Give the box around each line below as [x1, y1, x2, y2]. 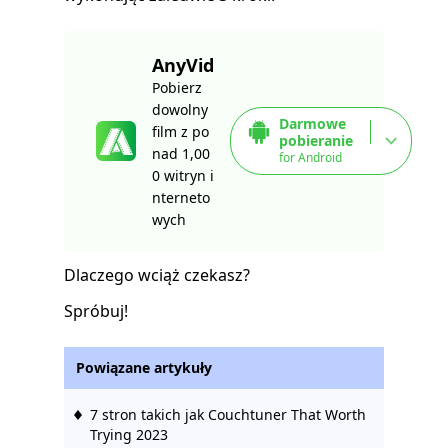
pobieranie [279, 131, 353, 151]
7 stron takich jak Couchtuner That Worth [90, 405, 366, 425]
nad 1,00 [152, 144, 210, 164]
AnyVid [152, 53, 214, 78]
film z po [152, 122, 209, 142]
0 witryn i [152, 166, 214, 186]
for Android [279, 149, 342, 167]
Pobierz [152, 78, 202, 98]
